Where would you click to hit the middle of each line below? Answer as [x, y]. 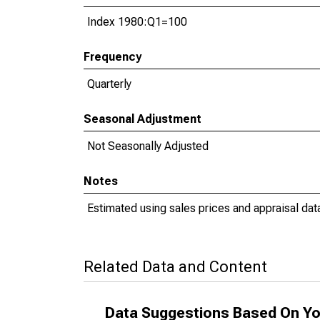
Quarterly [109, 84]
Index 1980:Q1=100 [137, 22]
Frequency [112, 57]
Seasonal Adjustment [142, 119]
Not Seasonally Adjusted [148, 146]
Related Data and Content [175, 267]
